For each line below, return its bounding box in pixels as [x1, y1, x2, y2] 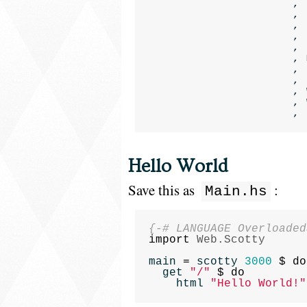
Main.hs [205, 184, 267, 199]
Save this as [128, 180, 198, 199]
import [149, 234, 190, 246]
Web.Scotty [197, 234, 265, 246]
